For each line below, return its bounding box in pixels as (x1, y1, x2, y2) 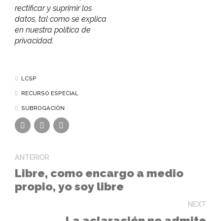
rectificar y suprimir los (15, 3, 92, 13)
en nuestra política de (15, 25, 91, 35)
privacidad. (15, 36, 54, 45)
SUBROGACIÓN (21, 104, 65, 111)
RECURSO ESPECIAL (21, 89, 78, 97)
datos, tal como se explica (15, 14, 107, 24)
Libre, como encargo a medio (15, 166, 184, 180)
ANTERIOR (15, 152, 49, 161)
